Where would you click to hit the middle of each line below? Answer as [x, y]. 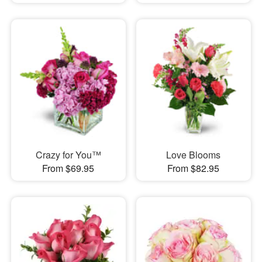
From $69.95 [68, 168]
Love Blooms [194, 154]
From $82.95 [194, 168]
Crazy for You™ [68, 154]
